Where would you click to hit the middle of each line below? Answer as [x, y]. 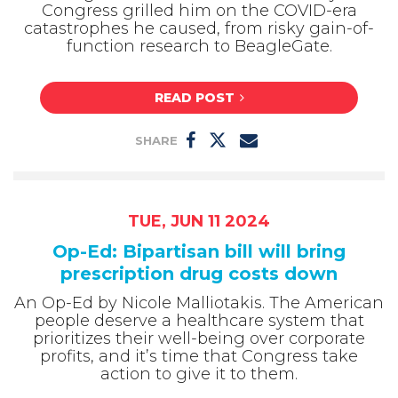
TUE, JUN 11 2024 [199, 222]
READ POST [194, 98]
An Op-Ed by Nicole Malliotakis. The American [199, 303]
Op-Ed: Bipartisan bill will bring [199, 252]
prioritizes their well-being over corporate [199, 339]
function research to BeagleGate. [199, 46]
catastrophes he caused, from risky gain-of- [199, 28]
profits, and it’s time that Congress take [199, 357]
